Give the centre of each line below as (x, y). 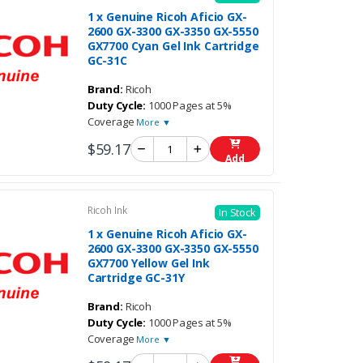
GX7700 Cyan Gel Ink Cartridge (173, 46)
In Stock (237, 213)
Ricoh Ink (107, 211)
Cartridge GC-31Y (136, 278)
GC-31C (107, 61)
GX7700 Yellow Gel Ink (148, 263)
